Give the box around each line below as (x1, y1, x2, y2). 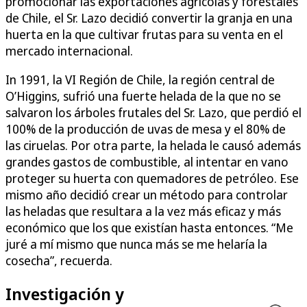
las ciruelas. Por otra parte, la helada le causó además (5, 136, 301, 153)
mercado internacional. (5, 42, 133, 59)
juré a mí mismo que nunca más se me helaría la (5, 235, 267, 252)
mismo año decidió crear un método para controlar (5, 186, 288, 203)
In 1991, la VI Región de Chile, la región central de (5, 71, 275, 88)
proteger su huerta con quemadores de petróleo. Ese (5, 169, 299, 186)
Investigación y (5, 282, 124, 305)
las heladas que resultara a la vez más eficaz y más (5, 202, 281, 219)
